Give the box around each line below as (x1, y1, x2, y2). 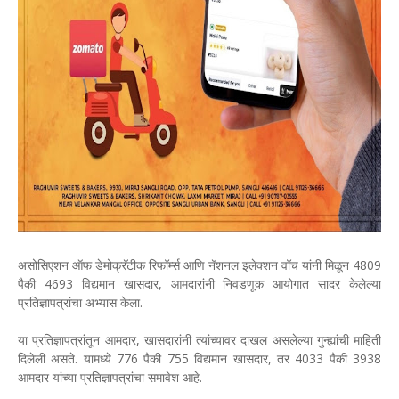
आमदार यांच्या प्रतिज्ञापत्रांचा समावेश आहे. (18, 369, 202, 386)
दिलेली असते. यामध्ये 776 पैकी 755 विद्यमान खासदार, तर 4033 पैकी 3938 (18, 350, 381, 367)
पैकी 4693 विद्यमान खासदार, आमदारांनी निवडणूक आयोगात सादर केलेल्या (18, 275, 381, 292)
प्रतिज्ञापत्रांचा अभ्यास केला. (18, 294, 142, 311)
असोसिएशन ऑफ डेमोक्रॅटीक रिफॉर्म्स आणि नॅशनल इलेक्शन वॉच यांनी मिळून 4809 (18, 256, 381, 273)
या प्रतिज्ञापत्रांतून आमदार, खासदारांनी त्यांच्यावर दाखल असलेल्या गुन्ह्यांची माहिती (18, 331, 381, 348)
